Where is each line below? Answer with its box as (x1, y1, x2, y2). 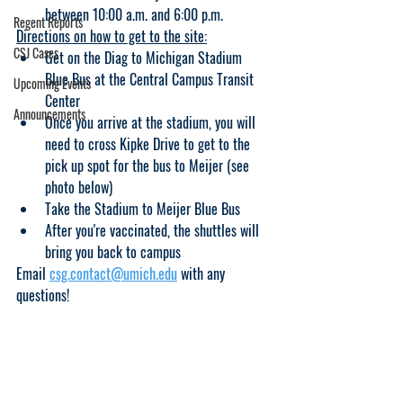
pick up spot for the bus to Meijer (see (45, 155, 253, 176)
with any (177, 263, 228, 284)
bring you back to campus (45, 241, 181, 263)
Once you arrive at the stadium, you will (45, 112, 259, 133)
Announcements (13, 104, 85, 123)
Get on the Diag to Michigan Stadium (45, 47, 246, 68)
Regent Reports (13, 13, 83, 31)
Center (45, 90, 80, 112)
